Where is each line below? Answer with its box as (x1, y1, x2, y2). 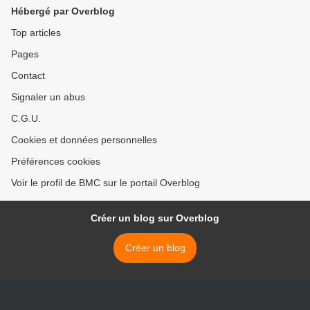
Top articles (11, 27, 61, 39)
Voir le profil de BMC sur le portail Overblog (11, 177, 200, 189)
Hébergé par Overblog (11, 6, 115, 17)
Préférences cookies (11, 156, 100, 167)
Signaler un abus (11, 91, 85, 103)
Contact (11, 70, 45, 82)
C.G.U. (11, 113, 41, 125)
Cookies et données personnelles (11, 134, 157, 146)
